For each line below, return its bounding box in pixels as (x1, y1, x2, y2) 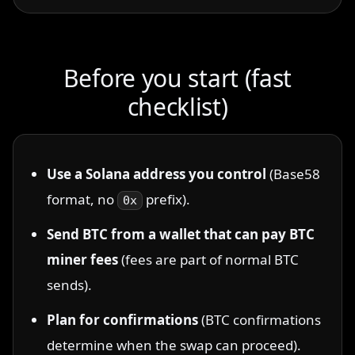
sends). (47, 276, 92, 294)
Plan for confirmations (47, 311, 198, 329)
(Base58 (266, 165, 320, 183)
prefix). (143, 190, 190, 208)
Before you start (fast (63, 62, 292, 94)
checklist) (127, 90, 228, 123)
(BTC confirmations (198, 311, 321, 329)
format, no (47, 190, 117, 208)
